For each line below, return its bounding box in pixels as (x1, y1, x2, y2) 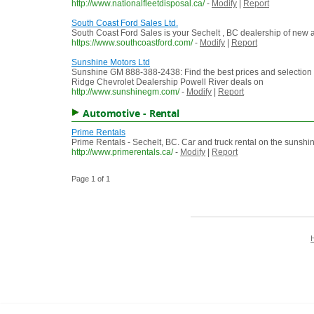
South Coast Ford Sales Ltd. (71, 18, 178, 29)
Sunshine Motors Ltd (71, 57, 150, 68)
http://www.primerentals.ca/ (71, 147, 173, 158)
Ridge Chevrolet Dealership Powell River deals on (71, 77, 264, 88)
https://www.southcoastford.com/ (71, 38, 193, 48)
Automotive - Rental (82, 107, 180, 121)
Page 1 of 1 (71, 175, 110, 184)
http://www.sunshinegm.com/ (71, 87, 179, 97)
